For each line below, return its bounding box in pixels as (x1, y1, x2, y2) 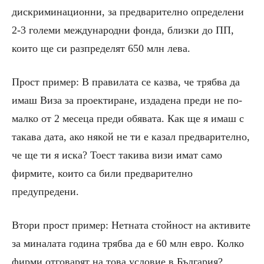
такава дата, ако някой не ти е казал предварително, (12, 131, 250, 143)
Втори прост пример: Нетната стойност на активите (12, 219, 250, 232)
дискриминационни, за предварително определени (12, 6, 244, 18)
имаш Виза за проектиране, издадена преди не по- (12, 94, 242, 107)
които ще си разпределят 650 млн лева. (12, 42, 190, 55)
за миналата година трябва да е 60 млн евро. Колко (12, 237, 244, 250)
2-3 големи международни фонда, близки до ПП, (12, 24, 234, 37)
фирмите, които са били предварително (12, 167, 193, 180)
